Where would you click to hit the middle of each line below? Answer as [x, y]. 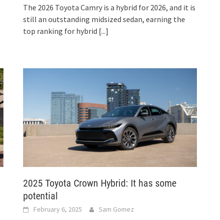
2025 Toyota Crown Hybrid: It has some [100, 183]
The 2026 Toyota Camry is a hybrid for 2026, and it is [110, 8]
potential [41, 196]
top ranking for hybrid [61, 31]
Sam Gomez [117, 209]
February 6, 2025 [58, 209]
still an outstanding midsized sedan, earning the [104, 19]
